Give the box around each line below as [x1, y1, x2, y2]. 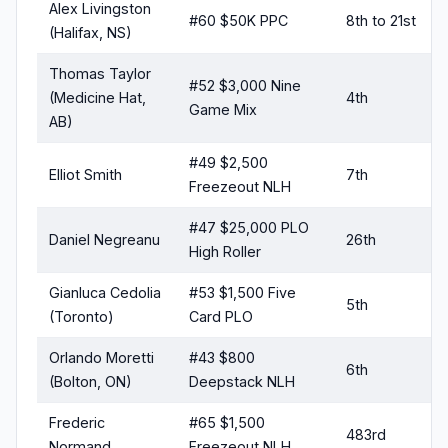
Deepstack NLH [189, 373, 295, 391]
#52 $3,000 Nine [189, 77, 301, 95]
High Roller [189, 243, 261, 261]
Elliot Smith [49, 166, 122, 184]
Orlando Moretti [49, 349, 154, 367]
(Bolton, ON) [49, 373, 132, 391]
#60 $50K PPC [189, 12, 288, 30]
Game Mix [189, 101, 257, 119]
